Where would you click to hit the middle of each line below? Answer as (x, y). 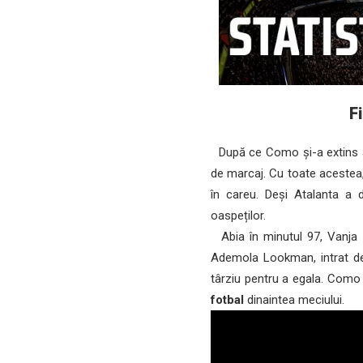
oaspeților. (239, 216)
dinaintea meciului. (295, 300)
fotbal (228, 300)
